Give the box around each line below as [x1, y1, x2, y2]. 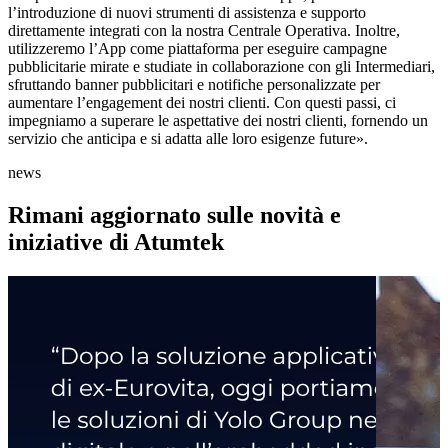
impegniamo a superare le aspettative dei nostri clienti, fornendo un [8, 111, 428, 129]
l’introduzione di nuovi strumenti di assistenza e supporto [8, 3, 366, 21]
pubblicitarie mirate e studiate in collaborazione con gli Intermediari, [8, 57, 435, 75]
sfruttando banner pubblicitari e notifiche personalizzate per [8, 75, 380, 93]
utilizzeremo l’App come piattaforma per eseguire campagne [8, 39, 387, 57]
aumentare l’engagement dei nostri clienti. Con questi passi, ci [8, 93, 396, 111]
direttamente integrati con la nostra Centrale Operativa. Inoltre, [8, 21, 400, 39]
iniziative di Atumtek [8, 228, 224, 255]
